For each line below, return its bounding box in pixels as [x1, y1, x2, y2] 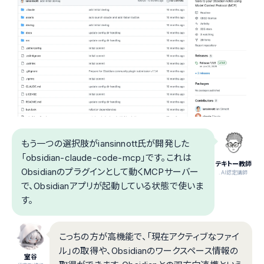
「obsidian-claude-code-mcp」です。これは [21, 152, 192, 164]
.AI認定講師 [219, 169, 248, 176]
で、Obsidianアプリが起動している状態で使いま [21, 180, 204, 192]
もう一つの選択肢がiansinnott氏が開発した [21, 138, 190, 150]
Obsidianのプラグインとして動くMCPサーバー [21, 166, 199, 178]
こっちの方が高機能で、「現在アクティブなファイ [59, 231, 239, 243]
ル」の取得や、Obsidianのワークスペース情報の [59, 245, 239, 257]
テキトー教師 [214, 160, 252, 169]
